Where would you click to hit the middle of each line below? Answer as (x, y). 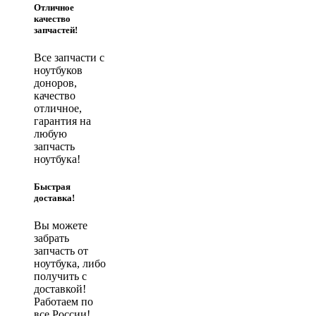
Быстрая (52, 187)
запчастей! (56, 30)
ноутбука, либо (70, 264)
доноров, (55, 83)
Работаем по (63, 302)
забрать (51, 238)
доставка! (54, 198)
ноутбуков (58, 70)
